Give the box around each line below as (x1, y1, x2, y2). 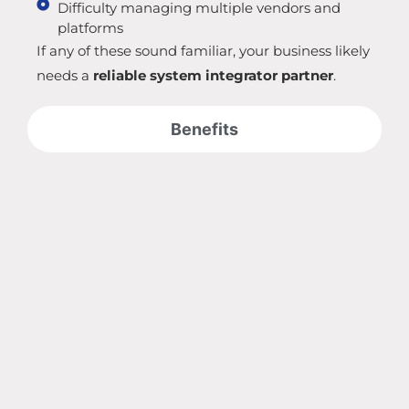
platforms (57, 19, 123, 37)
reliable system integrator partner (93, 67, 333, 85)
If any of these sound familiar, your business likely (37, 42, 370, 60)
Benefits (171, 120, 238, 140)
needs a (37, 67, 93, 85)
